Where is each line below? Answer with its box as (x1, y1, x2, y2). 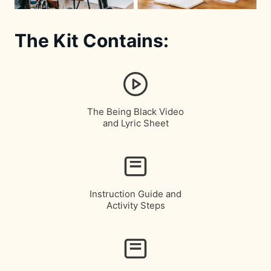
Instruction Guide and (90, 188, 181, 200)
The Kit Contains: (15, 30, 169, 52)
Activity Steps (106, 200, 165, 212)
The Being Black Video (87, 106, 184, 118)
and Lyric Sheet (102, 117, 169, 129)
